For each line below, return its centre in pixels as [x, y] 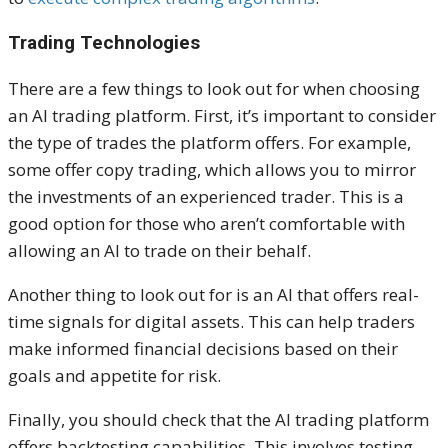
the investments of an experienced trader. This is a [206, 196]
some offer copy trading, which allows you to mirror [212, 169]
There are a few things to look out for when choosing [214, 88]
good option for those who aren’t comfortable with [206, 223]
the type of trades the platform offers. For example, [209, 142]
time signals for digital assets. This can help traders [211, 321]
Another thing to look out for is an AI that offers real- [213, 294]
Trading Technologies [104, 42]
